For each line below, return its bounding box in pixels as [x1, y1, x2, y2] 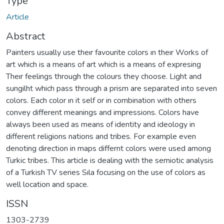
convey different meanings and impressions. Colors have [6, 106, 199, 118]
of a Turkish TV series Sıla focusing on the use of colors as [6, 166, 205, 178]
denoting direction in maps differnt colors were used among [6, 142, 211, 154]
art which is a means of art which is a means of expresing [6, 58, 201, 70]
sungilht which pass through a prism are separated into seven [6, 82, 217, 94]
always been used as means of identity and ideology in [6, 118, 195, 130]
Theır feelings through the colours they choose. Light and [6, 70, 201, 82]
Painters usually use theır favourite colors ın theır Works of [6, 46, 208, 58]
